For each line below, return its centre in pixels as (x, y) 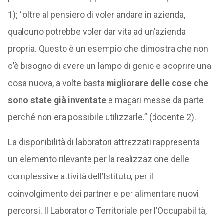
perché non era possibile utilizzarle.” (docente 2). (102, 117)
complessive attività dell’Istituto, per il (80, 176)
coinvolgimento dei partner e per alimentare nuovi (103, 193)
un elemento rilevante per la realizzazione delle (98, 159)
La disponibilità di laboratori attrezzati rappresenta (104, 142)
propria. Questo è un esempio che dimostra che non (108, 49)
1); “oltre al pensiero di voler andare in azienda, (96, 14)
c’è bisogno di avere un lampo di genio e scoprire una (109, 66)
